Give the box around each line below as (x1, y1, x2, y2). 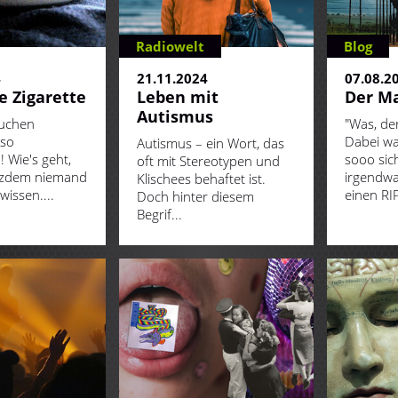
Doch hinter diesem (137, 187, 254, 206)
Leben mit (137, 86, 219, 108)
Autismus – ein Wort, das (137, 134, 284, 153)
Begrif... (137, 205, 182, 224)
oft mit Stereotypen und (137, 152, 280, 171)
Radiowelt (136, 37, 204, 56)
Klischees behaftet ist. (137, 170, 266, 188)
